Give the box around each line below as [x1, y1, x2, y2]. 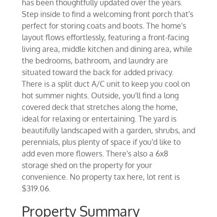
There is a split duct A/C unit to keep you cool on [21, 79, 190, 89]
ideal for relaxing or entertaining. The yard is [21, 114, 176, 124]
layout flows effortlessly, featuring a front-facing [21, 32, 189, 42]
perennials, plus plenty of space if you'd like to [21, 137, 181, 147]
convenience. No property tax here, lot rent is [21, 172, 180, 182]
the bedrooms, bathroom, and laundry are [21, 56, 168, 65]
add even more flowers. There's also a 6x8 [21, 149, 168, 158]
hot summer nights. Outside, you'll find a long [21, 91, 179, 100]
